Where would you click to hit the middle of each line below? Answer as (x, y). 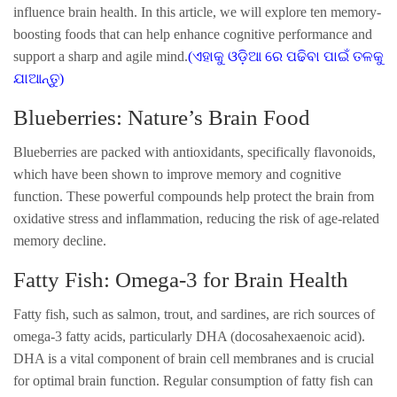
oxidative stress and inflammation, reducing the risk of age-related (196, 218)
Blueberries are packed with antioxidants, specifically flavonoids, (195, 152)
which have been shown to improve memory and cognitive (177, 174)
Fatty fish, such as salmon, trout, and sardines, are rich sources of (194, 314)
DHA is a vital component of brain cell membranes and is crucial (194, 358)
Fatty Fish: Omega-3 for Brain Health (181, 279)
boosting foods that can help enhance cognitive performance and (193, 34)
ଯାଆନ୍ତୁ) (39, 78)
